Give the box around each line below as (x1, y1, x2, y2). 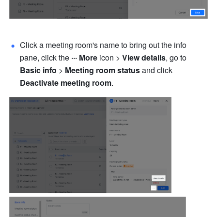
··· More (71, 52, 98, 63)
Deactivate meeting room (20, 77, 112, 89)
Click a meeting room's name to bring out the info (20, 39, 187, 51)
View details (122, 52, 166, 63)
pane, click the (20, 52, 72, 63)
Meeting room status (65, 64, 140, 76)
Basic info (20, 64, 57, 76)
